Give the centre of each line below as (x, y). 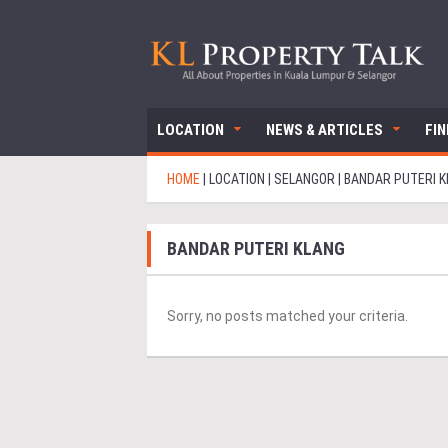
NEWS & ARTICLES (324, 130)
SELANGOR (304, 179)
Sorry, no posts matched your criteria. (287, 316)
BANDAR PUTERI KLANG (256, 249)
